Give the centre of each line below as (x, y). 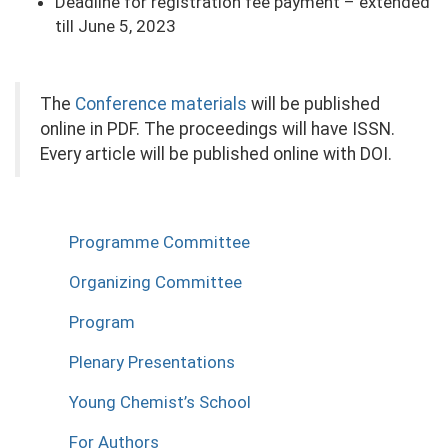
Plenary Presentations (152, 362)
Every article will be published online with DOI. (216, 154)
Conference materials (161, 104)
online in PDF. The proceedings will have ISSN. (217, 129)
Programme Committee (159, 242)
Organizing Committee (155, 282)
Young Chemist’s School (160, 402)
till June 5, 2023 (115, 26)
